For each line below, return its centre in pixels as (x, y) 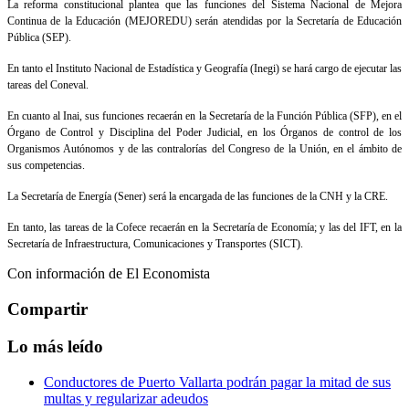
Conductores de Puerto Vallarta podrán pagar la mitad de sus (217, 382)
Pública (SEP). (39, 38)
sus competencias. (46, 166)
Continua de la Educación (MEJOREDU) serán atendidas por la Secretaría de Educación (204, 21)
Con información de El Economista (110, 274)
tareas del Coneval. (48, 85)
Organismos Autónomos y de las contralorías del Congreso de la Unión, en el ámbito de (204, 149)
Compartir (47, 309)
